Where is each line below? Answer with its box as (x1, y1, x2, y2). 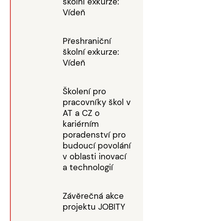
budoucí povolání (63, 140, 131, 151)
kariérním (63, 118, 99, 129)
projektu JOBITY (63, 201, 125, 212)
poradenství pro (63, 129, 126, 140)
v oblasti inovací (63, 151, 126, 162)
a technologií (63, 162, 113, 173)
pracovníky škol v (63, 97, 131, 108)
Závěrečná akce (63, 190, 124, 201)
